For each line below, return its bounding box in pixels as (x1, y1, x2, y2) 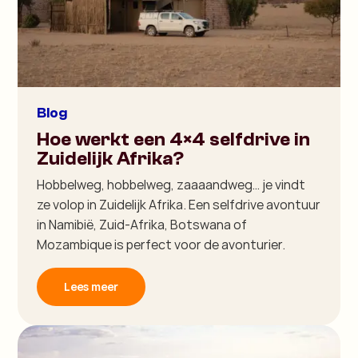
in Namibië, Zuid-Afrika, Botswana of (37, 215, 248, 233)
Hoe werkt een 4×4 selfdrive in (37, 128, 311, 150)
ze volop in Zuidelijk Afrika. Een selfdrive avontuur (37, 195, 321, 213)
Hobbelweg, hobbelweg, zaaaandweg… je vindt (37, 175, 306, 193)
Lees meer (64, 278, 119, 294)
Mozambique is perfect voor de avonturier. (37, 235, 286, 253)
